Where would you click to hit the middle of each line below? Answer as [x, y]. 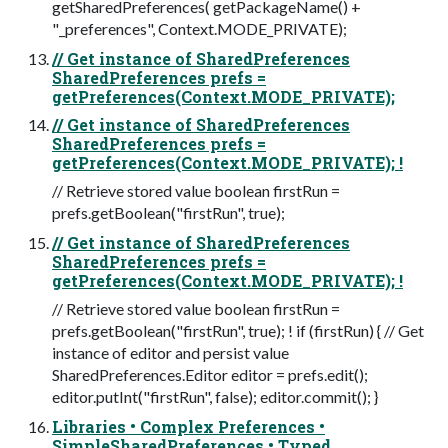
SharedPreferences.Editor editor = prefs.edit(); [210, 375]
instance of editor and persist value [170, 353]
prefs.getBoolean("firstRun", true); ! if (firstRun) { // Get [238, 331]
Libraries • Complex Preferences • [188, 427]
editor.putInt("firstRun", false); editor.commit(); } [215, 397]
